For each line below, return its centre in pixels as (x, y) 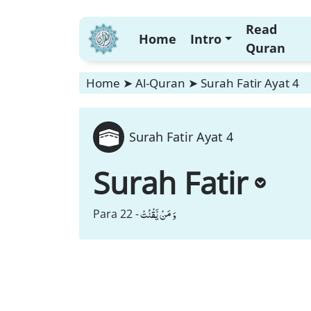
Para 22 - (116, 214)
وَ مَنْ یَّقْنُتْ (158, 214)
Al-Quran (160, 83)
